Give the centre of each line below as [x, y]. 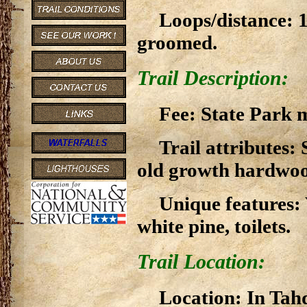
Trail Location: [201, 261]
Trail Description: [213, 78]
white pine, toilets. [214, 226]
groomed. [177, 42]
